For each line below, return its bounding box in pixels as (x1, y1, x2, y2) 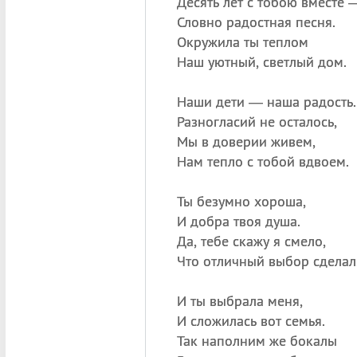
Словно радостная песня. (176, 13, 335, 31)
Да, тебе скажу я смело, (176, 232, 326, 250)
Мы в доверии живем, (176, 132, 316, 151)
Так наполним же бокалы (176, 331, 337, 350)
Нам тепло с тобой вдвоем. (176, 152, 349, 171)
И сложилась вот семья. (176, 312, 325, 330)
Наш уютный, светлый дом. (176, 53, 347, 71)
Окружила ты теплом (176, 33, 308, 51)
